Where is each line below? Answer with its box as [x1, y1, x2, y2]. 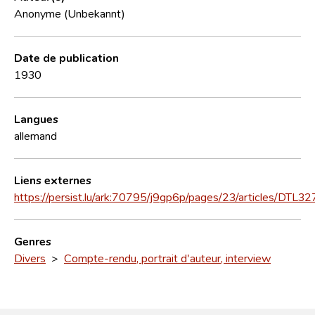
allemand [14, 128, 57, 143]
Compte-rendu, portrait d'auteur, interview [64, 250, 271, 265]
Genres [14, 233, 51, 248]
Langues [14, 111, 58, 126]
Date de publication [14, 50, 119, 65]
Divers [14, 250, 46, 265]
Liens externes [14, 172, 91, 187]
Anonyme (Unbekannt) [14, 6, 125, 20]
